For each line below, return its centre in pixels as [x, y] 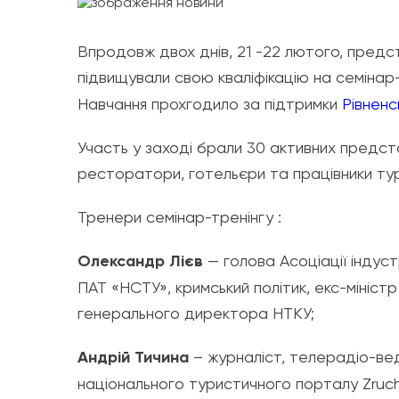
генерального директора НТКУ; [196, 313]
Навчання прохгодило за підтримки [208, 104]
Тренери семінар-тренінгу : [179, 217]
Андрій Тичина [133, 357]
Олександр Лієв [140, 261]
